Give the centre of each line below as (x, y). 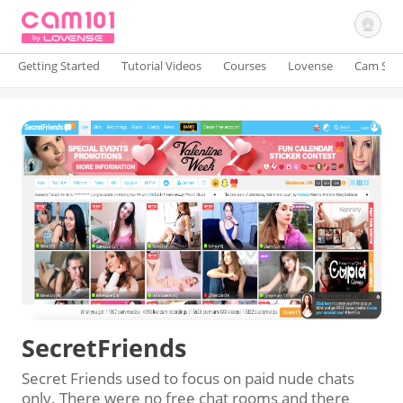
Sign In (44, 121)
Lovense (310, 66)
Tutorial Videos (161, 66)
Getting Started (59, 66)
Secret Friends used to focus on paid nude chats (188, 379)
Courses (245, 66)
